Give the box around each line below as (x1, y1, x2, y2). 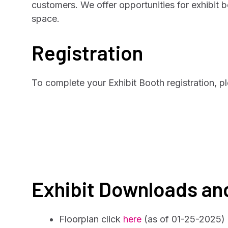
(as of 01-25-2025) (141, 214, 225, 224)
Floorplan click (59, 214, 123, 224)
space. (32, 13, 60, 24)
